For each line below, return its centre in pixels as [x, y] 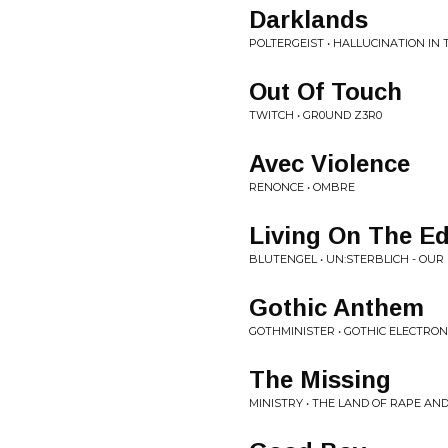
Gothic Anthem [336, 307]
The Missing [320, 379]
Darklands [308, 19]
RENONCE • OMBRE [302, 187]
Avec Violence [329, 163]
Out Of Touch [325, 91]
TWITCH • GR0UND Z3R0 [315, 115]
